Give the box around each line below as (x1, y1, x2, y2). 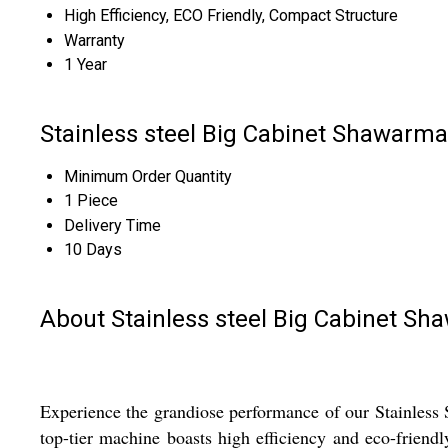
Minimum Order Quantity (64, 167, 232, 187)
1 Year (64, 54, 107, 74)
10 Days (64, 240, 122, 260)
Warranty (64, 30, 125, 50)
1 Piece (64, 191, 118, 211)
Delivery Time (64, 216, 161, 236)
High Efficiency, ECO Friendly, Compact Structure (64, 5, 398, 25)
